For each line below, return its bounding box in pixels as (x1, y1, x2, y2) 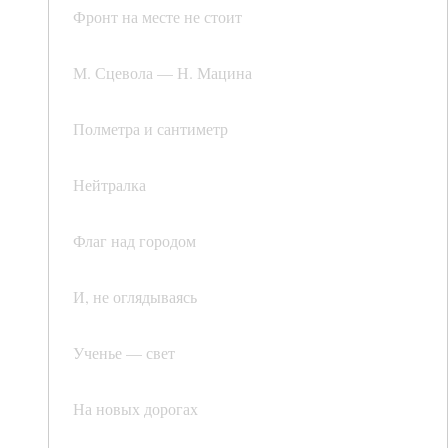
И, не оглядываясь (73, 286, 197, 308)
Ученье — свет (73, 342, 175, 364)
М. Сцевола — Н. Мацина (73, 62, 252, 84)
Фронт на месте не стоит (73, 6, 242, 28)
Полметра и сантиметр (73, 118, 228, 140)
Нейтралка (73, 174, 146, 196)
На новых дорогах (73, 398, 198, 420)
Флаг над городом (73, 230, 196, 252)
